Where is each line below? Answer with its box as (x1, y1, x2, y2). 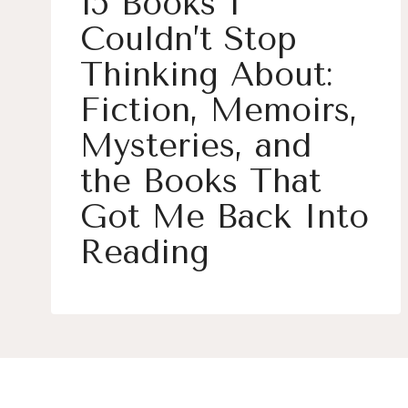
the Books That (80, 162, 321, 200)
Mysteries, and (80, 127, 311, 165)
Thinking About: (80, 56, 333, 94)
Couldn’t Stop (80, 20, 297, 58)
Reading (80, 233, 209, 271)
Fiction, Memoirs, (80, 91, 358, 129)
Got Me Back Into (80, 198, 369, 236)
